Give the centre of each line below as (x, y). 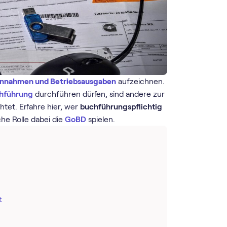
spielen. (101, 119)
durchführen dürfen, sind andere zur (99, 94)
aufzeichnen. (141, 81)
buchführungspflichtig (121, 106)
